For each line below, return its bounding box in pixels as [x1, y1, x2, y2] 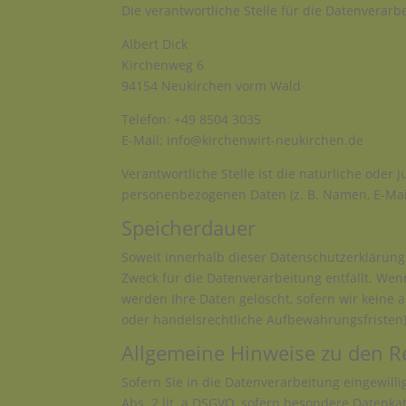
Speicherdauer [121, 214, 256, 242]
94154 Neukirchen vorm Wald [121, 77, 302, 95]
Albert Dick [121, 35, 188, 53]
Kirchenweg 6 [121, 56, 205, 74]
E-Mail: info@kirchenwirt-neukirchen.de [121, 131, 364, 150]
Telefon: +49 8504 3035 [121, 111, 262, 129]
